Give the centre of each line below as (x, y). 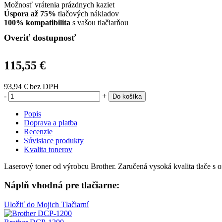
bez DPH (43, 86)
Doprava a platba (51, 122)
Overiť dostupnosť (40, 37)
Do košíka (127, 96)
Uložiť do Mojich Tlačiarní (46, 205)
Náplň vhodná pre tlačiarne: (62, 185)
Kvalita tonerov (48, 149)
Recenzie (38, 131)
